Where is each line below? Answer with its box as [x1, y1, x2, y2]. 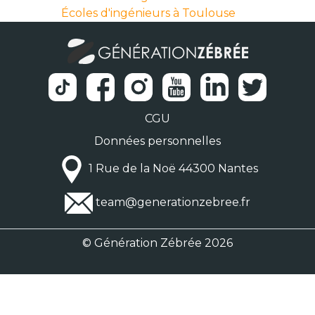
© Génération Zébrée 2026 [82, 236, 233, 250]
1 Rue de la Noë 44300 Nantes [85, 162, 258, 176]
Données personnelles [94, 134, 221, 148]
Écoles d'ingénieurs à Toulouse [60, 6, 236, 20]
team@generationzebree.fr [96, 195, 250, 210]
